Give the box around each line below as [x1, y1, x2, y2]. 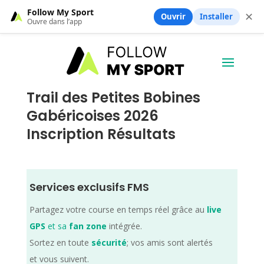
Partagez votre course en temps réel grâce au [29, 203, 207, 215]
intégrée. [106, 220, 142, 232]
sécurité [91, 236, 127, 248]
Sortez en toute [29, 236, 91, 248]
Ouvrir [161, 11, 186, 22]
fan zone [68, 220, 107, 232]
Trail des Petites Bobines [26, 87, 200, 107]
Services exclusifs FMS [29, 179, 149, 194]
